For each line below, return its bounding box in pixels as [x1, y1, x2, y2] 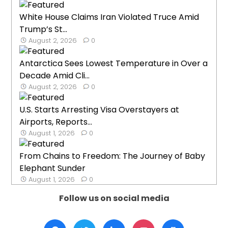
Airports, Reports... [19, 116, 93, 128]
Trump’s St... [19, 23, 68, 35]
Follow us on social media [59, 192, 169, 204]
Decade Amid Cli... [19, 69, 90, 81]
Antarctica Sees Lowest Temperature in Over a [19, 57, 208, 69]
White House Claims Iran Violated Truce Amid [19, 11, 199, 23]
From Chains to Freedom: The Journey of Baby [19, 150, 206, 162]
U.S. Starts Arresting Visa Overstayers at [19, 103, 180, 116]
